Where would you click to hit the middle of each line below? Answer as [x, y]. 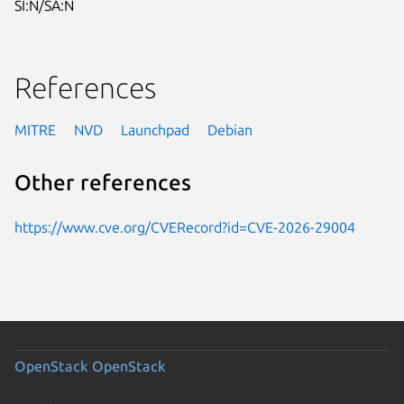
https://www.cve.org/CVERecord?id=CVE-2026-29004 [185, 227]
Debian [230, 129]
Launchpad [155, 129]
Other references [103, 183]
